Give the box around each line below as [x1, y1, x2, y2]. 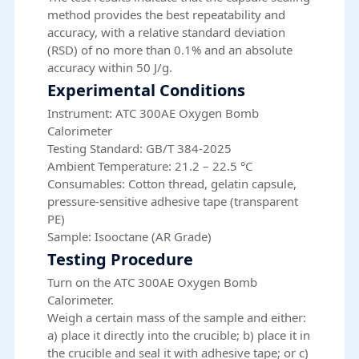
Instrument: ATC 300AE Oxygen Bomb [47, 105, 260, 122]
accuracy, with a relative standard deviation [47, 24, 286, 41]
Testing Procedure [47, 248, 194, 271]
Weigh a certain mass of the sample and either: [47, 309, 307, 326]
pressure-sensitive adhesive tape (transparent [47, 193, 299, 210]
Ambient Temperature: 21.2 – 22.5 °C [47, 158, 253, 175]
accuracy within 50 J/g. [47, 59, 173, 76]
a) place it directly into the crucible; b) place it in [47, 327, 311, 344]
